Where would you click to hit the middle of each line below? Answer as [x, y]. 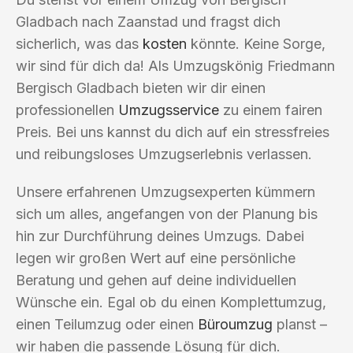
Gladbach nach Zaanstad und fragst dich [148, 21]
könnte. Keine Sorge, [256, 43]
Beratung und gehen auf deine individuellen [156, 280]
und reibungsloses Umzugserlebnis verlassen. [164, 154]
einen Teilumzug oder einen [107, 324]
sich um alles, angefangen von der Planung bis [167, 214]
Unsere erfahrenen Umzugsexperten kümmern [165, 191]
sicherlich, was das [79, 43]
